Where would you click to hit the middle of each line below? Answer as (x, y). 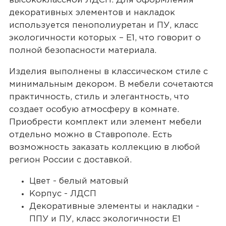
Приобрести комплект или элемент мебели (105, 122)
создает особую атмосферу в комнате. (94, 109)
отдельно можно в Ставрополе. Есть (90, 135)
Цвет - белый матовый (79, 181)
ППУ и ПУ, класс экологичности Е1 (105, 219)
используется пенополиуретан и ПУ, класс (103, 26)
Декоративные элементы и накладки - (114, 206)
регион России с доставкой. (70, 160)
